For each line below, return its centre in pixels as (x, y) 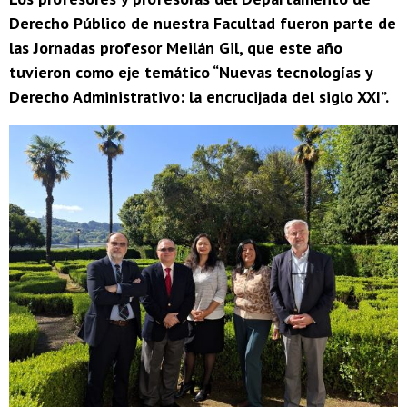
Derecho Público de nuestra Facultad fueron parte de (203, 24)
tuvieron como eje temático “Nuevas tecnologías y (191, 73)
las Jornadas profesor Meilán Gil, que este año (176, 48)
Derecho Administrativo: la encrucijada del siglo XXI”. (199, 97)
